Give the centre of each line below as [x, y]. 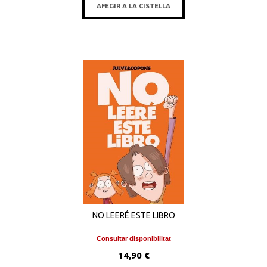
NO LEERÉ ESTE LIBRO [133, 215]
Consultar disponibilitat [133, 238]
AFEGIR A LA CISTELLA [133, 6]
